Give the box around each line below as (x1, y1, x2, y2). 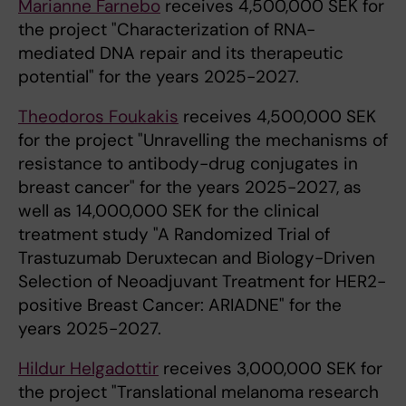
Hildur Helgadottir (18, 357, 159, 381)
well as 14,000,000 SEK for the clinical (18, 199, 319, 223)
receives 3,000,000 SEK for (159, 357, 382, 381)
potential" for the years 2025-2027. (18, 65, 299, 89)
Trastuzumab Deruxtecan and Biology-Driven (18, 246, 375, 270)
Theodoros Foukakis (18, 105, 179, 129)
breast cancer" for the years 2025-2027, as (18, 176, 362, 199)
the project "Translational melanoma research (18, 381, 379, 404)
